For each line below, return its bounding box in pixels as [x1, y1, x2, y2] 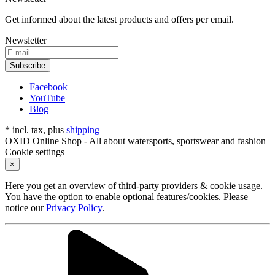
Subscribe [10, 60, 45, 70]
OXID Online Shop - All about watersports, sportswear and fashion [5, 135, 266, 146]
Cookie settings [5, 146, 64, 157]
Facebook [29, 81, 68, 92]
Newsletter [5, 34, 47, 45]
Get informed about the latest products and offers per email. [5, 14, 234, 25]
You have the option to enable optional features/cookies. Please [5, 191, 248, 202]
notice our [5, 202, 46, 213]
